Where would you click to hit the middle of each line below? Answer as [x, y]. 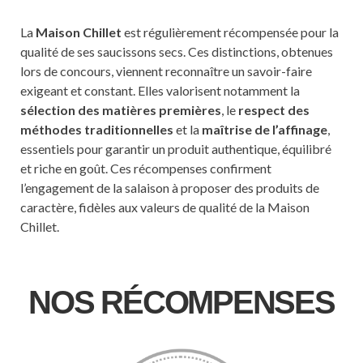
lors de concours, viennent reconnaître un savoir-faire [166, 71]
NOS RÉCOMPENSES [181, 303]
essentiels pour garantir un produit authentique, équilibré [176, 149]
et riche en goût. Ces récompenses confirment [146, 169]
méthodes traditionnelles [97, 130]
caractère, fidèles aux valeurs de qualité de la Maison [165, 207]
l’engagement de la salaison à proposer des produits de [170, 188]
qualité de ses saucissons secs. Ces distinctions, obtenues [177, 52]
